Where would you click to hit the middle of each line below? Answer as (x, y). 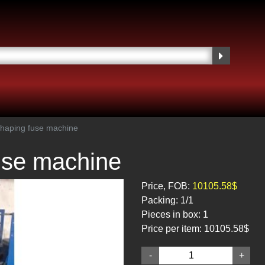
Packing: (160, 200)
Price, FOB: (166, 186)
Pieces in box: (171, 214)
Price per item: (172, 229)
